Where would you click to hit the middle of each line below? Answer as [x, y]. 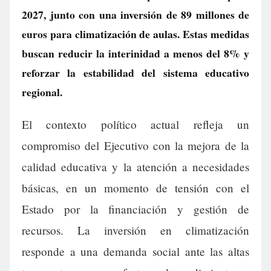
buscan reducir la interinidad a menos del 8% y [135, 53]
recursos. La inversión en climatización [135, 230]
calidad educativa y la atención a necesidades [135, 167]
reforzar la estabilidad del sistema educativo [135, 73]
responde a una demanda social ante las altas [135, 252]
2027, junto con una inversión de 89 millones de [135, 15]
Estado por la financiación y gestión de [135, 209]
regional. [42, 92]
